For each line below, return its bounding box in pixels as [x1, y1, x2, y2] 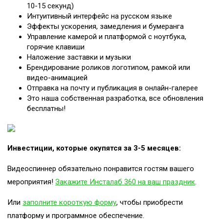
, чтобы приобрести [116, 198, 183, 207]
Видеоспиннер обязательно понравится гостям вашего [7, 164, 194, 174]
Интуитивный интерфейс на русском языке [27, 12, 172, 21]
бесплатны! [27, 104, 66, 113]
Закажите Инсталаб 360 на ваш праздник [55, 177, 195, 187]
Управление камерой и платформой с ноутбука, [27, 32, 186, 42]
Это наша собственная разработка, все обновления [27, 94, 203, 103]
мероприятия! [7, 177, 55, 187]
